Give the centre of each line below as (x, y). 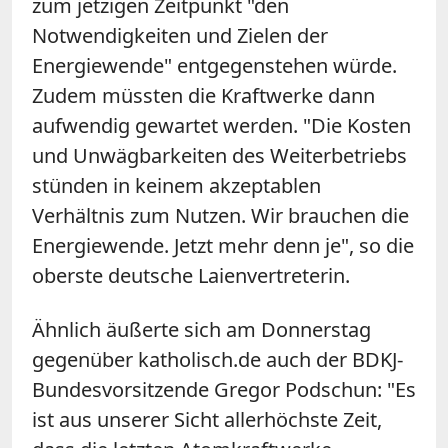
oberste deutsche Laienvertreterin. (191, 275)
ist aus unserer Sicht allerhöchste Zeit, (207, 419)
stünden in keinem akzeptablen (176, 185)
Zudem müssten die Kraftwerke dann (203, 95)
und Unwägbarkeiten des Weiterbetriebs (219, 155)
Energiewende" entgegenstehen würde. (214, 65)
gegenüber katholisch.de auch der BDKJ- (217, 359)
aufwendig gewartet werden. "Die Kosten (221, 125)
